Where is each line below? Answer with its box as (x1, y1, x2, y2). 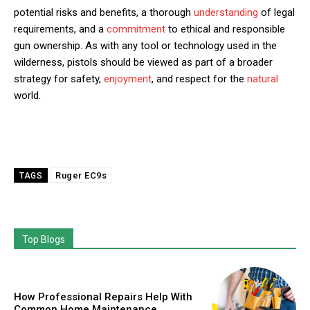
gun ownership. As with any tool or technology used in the (14, 39, 277, 53)
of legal (258, 6, 295, 19)
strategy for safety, (14, 73, 104, 86)
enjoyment (104, 73, 152, 86)
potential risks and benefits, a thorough (14, 6, 194, 19)
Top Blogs (22, 234, 65, 246)
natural (247, 73, 278, 86)
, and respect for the (152, 73, 247, 86)
